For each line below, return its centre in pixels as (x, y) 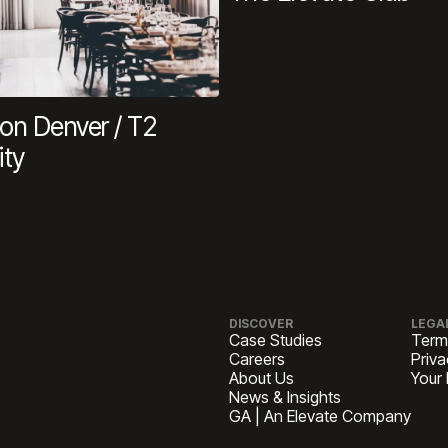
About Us (261, 377)
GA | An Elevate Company (319, 415)
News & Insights (284, 396)
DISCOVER (260, 323)
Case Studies (275, 339)
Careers (256, 358)
